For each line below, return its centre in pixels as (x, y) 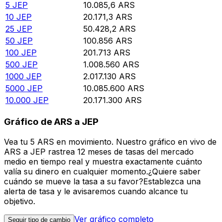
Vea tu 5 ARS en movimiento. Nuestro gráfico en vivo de (110, 141)
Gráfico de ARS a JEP (51, 122)
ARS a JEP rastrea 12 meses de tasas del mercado (99, 151)
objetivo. (20, 201)
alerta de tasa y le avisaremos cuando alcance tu (96, 191)
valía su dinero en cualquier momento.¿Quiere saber (102, 171)
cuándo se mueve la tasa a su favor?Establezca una (102, 181)
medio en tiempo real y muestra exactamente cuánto (103, 161)
